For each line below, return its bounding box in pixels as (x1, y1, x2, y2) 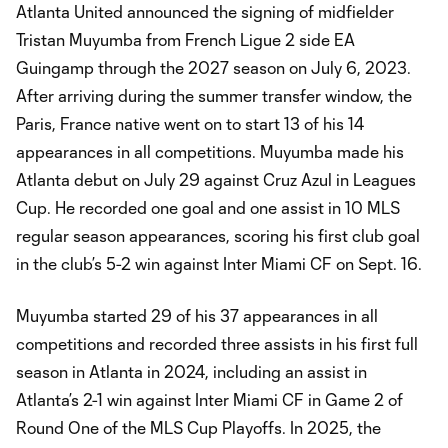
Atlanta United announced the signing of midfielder (16, 2, 394, 22)
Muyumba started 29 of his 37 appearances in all (16, 306, 378, 326)
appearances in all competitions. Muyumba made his (16, 142, 404, 162)
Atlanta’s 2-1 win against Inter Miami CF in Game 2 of (16, 390, 403, 410)
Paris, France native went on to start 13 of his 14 (16, 114, 364, 134)
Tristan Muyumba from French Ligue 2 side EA (16, 30, 355, 50)
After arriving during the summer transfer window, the (16, 86, 412, 106)
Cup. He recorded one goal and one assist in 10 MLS (16, 198, 400, 218)
